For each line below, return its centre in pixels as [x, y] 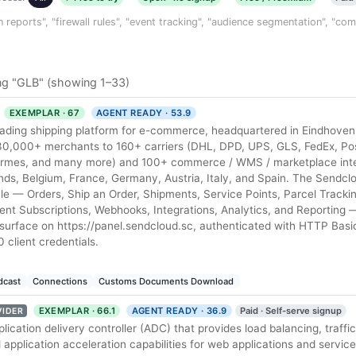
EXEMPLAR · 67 [44, 112]
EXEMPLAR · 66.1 [77, 310]
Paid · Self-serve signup [290, 310]
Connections [60, 281]
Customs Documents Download [166, 281]
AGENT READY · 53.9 [143, 112]
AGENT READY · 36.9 [179, 310]
